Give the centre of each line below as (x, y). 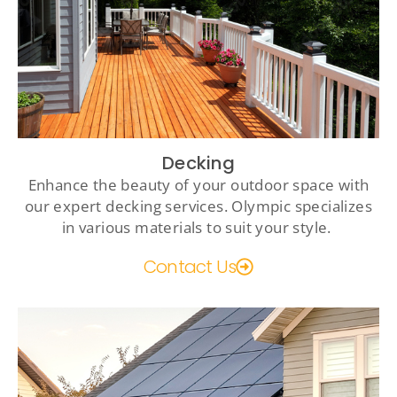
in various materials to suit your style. (198, 227)
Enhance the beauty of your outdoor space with (198, 184)
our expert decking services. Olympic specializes (198, 206)
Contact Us (190, 266)
